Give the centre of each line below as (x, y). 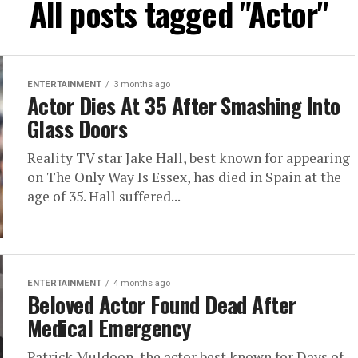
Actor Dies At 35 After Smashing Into (184, 106)
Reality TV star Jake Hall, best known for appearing (189, 158)
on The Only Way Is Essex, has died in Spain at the (184, 177)
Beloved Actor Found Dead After (162, 305)
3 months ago (142, 85)
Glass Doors (78, 129)
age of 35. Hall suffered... (104, 197)
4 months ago (142, 284)
